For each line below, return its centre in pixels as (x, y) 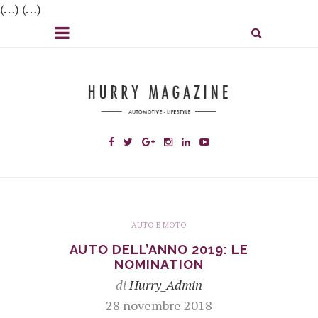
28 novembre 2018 (159, 305)
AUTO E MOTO (159, 225)
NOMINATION (159, 264)
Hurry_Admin (166, 284)
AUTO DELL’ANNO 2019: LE (159, 249)
